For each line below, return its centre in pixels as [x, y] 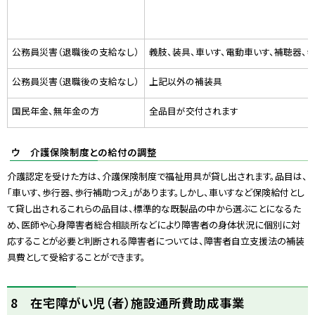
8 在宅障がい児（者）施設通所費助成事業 [128, 302]
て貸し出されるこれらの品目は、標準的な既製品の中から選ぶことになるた [154, 208]
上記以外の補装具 [186, 81]
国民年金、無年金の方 [56, 110]
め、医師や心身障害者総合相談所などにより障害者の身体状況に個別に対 [154, 224]
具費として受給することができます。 [77, 257]
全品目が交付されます [194, 110]
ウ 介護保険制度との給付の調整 [84, 152]
